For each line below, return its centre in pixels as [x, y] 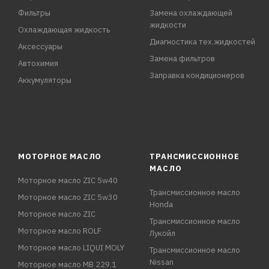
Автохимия [38, 63]
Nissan [162, 262]
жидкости [168, 25]
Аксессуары [40, 47]
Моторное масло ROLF [60, 231]
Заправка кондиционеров [197, 75]
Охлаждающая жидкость [64, 30]
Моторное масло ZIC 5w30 [68, 197]
